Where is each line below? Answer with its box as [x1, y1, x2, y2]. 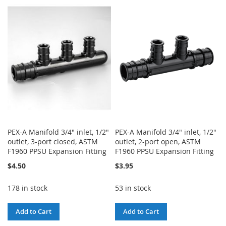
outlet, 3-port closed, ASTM [8, 136, 98, 146]
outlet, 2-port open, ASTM [115, 136, 201, 146]
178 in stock [8, 183, 47, 193]
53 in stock [115, 183, 151, 193]
